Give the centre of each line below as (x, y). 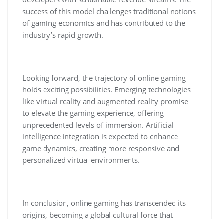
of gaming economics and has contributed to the (104, 23)
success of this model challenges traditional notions (109, 11)
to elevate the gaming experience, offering (93, 113)
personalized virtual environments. (81, 160)
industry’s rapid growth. (63, 35)
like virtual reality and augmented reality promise (105, 101)
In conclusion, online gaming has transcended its (104, 203)
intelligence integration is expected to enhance (100, 136)
